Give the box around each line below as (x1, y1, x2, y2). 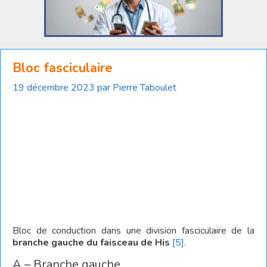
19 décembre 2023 (13, 81, 95, 94)
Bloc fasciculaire (13, 59, 113, 77)
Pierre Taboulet (113, 81, 176, 94)
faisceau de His (100, 236, 172, 249)
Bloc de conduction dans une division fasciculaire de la (13, 224, 254, 237)
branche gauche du (13, 236, 98, 249)
